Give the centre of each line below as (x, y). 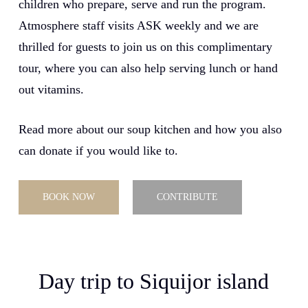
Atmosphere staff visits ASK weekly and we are (138, 25)
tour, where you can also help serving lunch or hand (148, 68)
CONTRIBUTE (187, 197)
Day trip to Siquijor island (154, 281)
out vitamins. (51, 89)
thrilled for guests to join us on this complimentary (145, 46)
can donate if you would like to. (98, 150)
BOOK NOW (68, 197)
